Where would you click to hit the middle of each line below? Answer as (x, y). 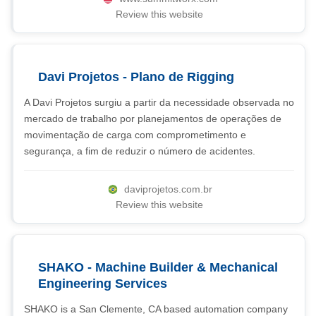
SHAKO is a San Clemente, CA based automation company (156, 309)
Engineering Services (103, 284)
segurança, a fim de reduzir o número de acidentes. (140, 151)
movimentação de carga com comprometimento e (135, 135)
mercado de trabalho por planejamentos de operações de (153, 119)
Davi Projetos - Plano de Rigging (136, 77)
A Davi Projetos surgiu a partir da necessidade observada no (159, 102)
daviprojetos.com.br (168, 189)
